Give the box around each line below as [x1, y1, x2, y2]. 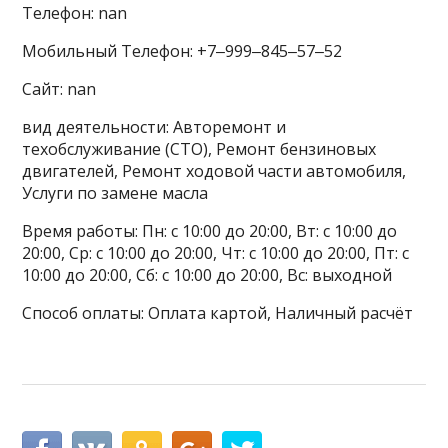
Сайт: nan [22, 78, 97, 100]
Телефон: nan [22, 2, 128, 24]
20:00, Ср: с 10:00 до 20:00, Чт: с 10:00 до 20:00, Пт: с [22, 242, 410, 264]
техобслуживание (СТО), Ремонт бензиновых [22, 138, 377, 160]
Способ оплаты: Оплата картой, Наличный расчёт [22, 302, 414, 324]
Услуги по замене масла [22, 182, 209, 204]
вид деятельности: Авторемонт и [22, 116, 287, 138]
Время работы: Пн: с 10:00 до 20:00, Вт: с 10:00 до [22, 220, 398, 242]
